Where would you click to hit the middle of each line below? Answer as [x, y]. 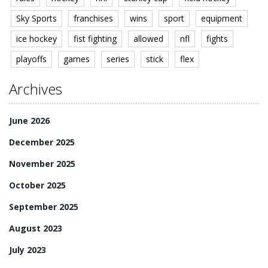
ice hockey [36, 39]
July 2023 [28, 250]
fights [217, 39]
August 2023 [36, 229]
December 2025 [42, 142]
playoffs [31, 59]
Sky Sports [36, 19]
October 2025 [37, 185]
